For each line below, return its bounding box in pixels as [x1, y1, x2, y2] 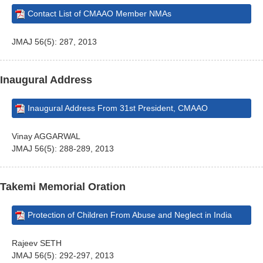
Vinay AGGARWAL [12, 131, 80, 141]
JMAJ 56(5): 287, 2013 [12, 37, 97, 46]
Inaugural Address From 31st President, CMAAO [28, 103, 208, 113]
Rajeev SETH [12, 238, 62, 248]
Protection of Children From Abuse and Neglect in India [28, 210, 232, 220]
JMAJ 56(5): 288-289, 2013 [12, 144, 114, 153]
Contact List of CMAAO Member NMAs [28, 9, 171, 18]
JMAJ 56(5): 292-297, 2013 [12, 251, 114, 260]
